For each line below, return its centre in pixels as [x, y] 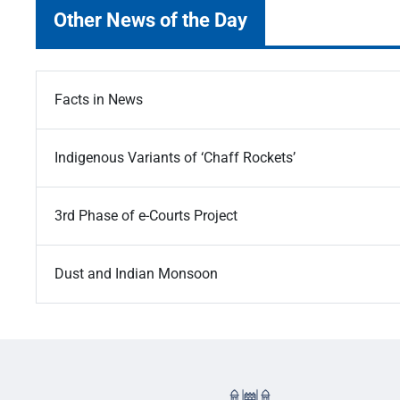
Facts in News [99, 100]
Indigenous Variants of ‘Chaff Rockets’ [175, 158]
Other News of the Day [150, 20]
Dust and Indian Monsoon [136, 274]
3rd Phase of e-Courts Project [146, 216]
